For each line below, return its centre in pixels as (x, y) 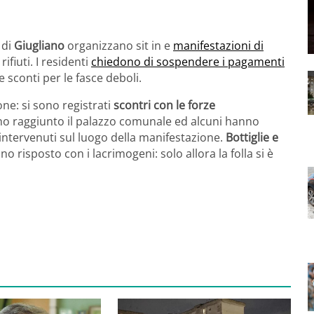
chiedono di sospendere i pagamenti (188, 61)
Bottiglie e (252, 137)
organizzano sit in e (119, 45)
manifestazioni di (218, 45)
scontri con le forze (164, 105)
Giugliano (39, 45)
